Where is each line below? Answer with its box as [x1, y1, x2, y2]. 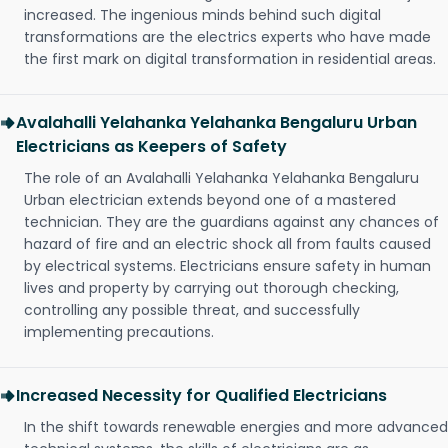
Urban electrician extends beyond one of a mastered [24, 190, 396, 211]
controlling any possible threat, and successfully [24, 300, 360, 321]
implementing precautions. [24, 322, 214, 343]
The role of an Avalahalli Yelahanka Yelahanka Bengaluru [24, 168, 419, 189]
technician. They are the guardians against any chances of [24, 212, 439, 233]
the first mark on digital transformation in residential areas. [24, 49, 436, 70]
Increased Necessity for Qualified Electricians [16, 384, 387, 408]
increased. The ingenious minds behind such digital [24, 5, 381, 26]
